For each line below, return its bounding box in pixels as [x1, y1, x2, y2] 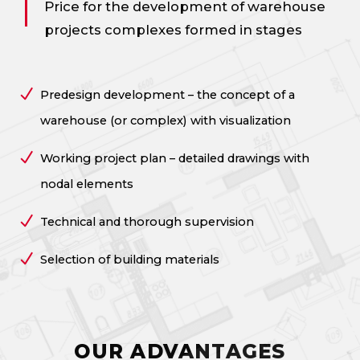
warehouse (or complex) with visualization [39, 112, 291, 128]
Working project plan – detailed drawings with [39, 150, 309, 166]
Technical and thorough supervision [39, 214, 254, 229]
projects [44, 21, 102, 38]
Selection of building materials [39, 252, 219, 267]
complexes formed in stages [101, 21, 303, 38]
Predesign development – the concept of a [39, 87, 295, 102]
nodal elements [39, 176, 133, 191]
